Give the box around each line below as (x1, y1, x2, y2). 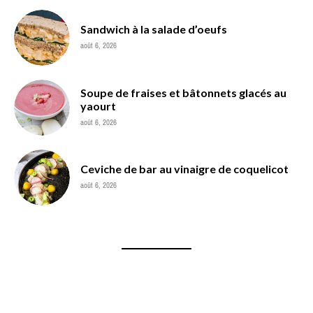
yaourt (80, 99, 116, 112)
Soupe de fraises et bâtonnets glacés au (80, 85, 286, 99)
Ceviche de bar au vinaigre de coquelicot (80, 161, 289, 175)
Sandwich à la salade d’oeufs (80, 22, 227, 36)
